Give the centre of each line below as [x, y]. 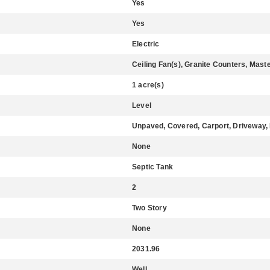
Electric [146, 44]
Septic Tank [153, 167]
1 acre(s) [148, 85]
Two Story [149, 208]
